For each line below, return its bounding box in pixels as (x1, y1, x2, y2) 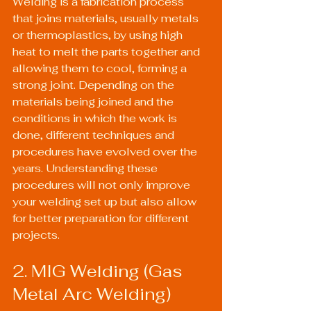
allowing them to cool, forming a (12, 61, 190, 76)
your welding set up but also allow (12, 194, 199, 210)
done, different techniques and (12, 128, 177, 143)
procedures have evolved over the (12, 144, 200, 160)
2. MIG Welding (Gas (12, 260, 186, 282)
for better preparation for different (12, 211, 192, 226)
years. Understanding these (12, 161, 160, 176)
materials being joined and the (12, 94, 176, 110)
